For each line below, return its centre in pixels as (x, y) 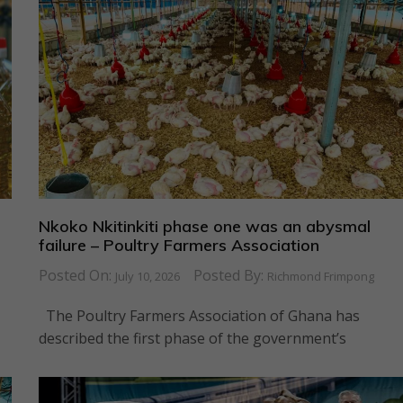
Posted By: (230, 276)
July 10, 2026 (147, 277)
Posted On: (76, 276)
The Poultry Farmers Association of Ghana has (199, 316)
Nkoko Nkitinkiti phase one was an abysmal (204, 226)
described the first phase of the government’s (192, 339)
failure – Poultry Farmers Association (179, 245)
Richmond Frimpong (320, 277)
